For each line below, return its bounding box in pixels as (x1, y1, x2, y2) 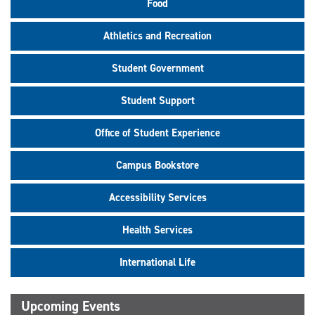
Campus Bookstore (116, 157, 199, 172)
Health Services (122, 222, 193, 237)
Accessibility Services (108, 190, 207, 205)
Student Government (111, 60, 204, 75)
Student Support (120, 93, 195, 108)
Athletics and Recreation (103, 28, 212, 43)
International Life (120, 255, 195, 269)
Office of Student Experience (95, 125, 220, 140)
